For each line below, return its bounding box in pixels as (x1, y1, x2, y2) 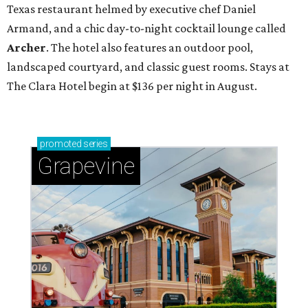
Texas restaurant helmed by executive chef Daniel (7, 2, 256, 16)
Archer (7, 41, 46, 55)
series (81, 138, 108, 150)
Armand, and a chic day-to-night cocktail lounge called (7, 21, 286, 36)
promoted (40, 138, 82, 150)
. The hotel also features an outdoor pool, (46, 41, 253, 55)
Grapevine (37, 153, 135, 180)
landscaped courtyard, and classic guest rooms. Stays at (7, 60, 289, 74)
